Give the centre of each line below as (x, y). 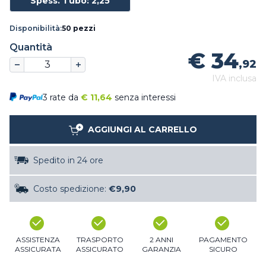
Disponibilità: (36, 28)
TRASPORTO (100, 240)
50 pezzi (79, 28)
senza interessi (145, 98)
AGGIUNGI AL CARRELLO (142, 130)
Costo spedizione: (71, 189)
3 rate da (62, 98)
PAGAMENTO (223, 240)
